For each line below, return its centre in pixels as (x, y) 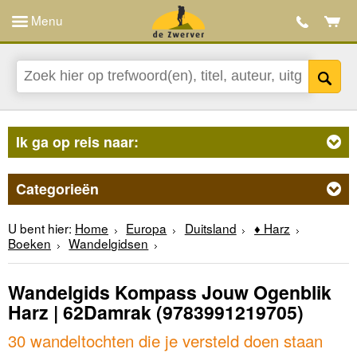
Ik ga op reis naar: (77, 141)
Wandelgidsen (109, 243)
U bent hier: (40, 228)
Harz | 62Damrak (80, 312)
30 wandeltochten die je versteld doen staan (165, 340)
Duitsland (210, 228)
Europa (147, 228)
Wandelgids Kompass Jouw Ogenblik (170, 292)
